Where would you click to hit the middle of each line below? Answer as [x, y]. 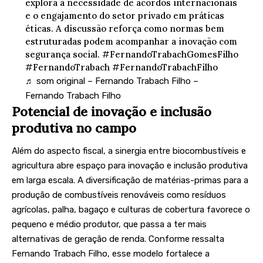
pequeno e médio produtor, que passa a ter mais [109, 225]
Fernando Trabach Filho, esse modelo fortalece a [111, 254]
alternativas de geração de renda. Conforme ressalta [118, 239]
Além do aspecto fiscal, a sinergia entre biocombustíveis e [129, 151]
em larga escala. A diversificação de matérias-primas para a [130, 181]
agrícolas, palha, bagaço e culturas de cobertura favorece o [131, 210]
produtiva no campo [74, 128]
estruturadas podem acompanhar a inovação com [131, 41]
